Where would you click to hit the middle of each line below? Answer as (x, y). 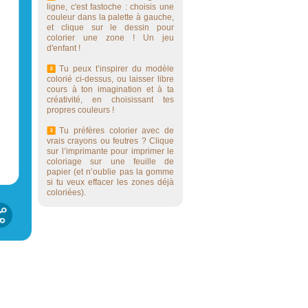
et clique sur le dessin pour (110, 27)
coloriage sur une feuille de (110, 162)
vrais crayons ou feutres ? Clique (110, 141)
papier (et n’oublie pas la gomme (110, 172)
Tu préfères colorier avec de (117, 131)
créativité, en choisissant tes (110, 100)
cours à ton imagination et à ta (110, 89)
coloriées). (66, 192)
